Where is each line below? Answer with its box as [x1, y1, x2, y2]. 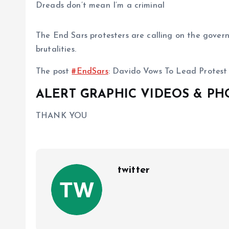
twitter [118, 165, 150, 175]
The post [36, 67, 72, 76]
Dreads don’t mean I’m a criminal [36, 2, 165, 10]
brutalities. [36, 45, 76, 54]
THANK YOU [36, 112, 87, 120]
